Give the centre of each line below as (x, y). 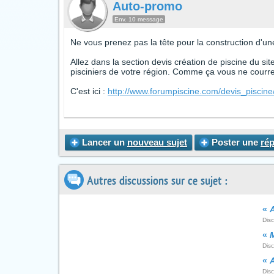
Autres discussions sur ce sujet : (156, 181)
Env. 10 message (139, 19)
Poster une (235, 142)
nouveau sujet (157, 142)
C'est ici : (89, 91)
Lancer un (103, 142)
